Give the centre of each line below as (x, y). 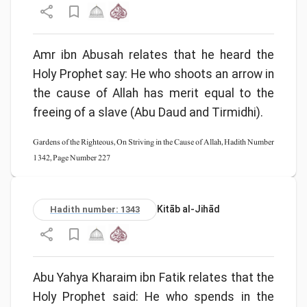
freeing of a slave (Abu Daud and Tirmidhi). (148, 112)
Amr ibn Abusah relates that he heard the (153, 54)
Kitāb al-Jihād (188, 209)
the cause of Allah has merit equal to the (153, 93)
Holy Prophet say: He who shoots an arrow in (153, 74)
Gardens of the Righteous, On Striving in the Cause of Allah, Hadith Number (153, 142)
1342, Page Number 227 (72, 157)
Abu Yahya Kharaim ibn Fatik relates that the (153, 277)
